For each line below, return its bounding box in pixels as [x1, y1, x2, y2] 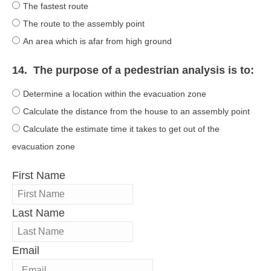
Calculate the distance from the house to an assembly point [23, 106, 250, 116]
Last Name [12, 206, 65, 219]
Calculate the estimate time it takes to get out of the [23, 123, 220, 134]
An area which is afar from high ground [23, 36, 172, 46]
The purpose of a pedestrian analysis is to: [33, 64, 254, 76]
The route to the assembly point [23, 18, 145, 28]
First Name [12, 169, 65, 181]
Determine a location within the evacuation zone [23, 88, 206, 99]
